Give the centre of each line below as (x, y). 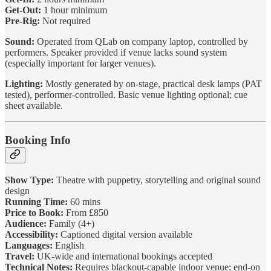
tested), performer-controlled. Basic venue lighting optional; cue (126, 95)
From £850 (86, 212)
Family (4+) (70, 223)
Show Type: (29, 180)
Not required (65, 21)
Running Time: (36, 201)
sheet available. (34, 106)
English (68, 245)
